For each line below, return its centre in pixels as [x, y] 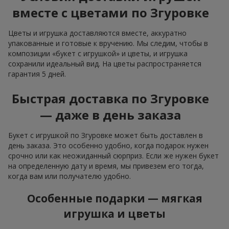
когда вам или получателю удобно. [70, 176]
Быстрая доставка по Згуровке [110, 99]
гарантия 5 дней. [37, 74]
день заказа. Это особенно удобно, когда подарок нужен [108, 146]
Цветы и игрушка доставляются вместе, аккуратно [97, 33]
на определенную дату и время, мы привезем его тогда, [106, 166]
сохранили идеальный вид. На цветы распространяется [105, 64]
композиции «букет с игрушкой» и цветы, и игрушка [98, 54]
